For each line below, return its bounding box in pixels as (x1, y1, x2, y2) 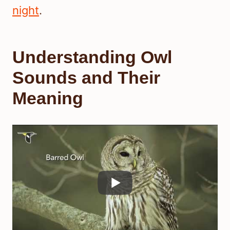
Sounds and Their (12, 68, 160, 88)
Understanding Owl (12, 47, 172, 67)
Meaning (12, 88, 83, 108)
